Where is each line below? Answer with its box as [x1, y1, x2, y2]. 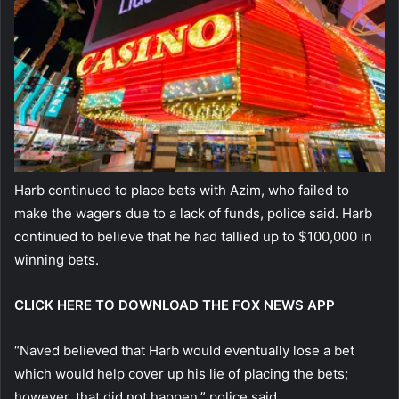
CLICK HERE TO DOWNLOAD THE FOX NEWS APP [14, 297, 335, 314]
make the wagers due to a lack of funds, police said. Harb [14, 205, 372, 223]
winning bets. [14, 251, 99, 269]
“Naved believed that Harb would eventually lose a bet [14, 342, 354, 360]
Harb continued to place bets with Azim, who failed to [14, 182, 349, 199]
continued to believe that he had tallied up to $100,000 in [14, 228, 372, 246]
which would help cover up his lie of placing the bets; [14, 365, 348, 383]
